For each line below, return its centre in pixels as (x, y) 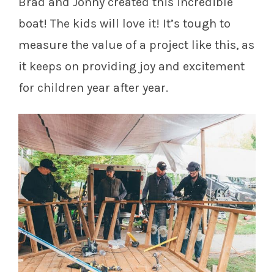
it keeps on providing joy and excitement (131, 67)
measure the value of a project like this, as (136, 45)
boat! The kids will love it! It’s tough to (124, 24)
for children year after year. (93, 88)
